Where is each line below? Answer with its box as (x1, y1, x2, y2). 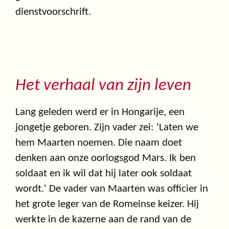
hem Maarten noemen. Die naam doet (15, 138, 182, 149)
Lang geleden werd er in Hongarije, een (15, 107, 185, 118)
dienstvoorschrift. (15, 6, 91, 17)
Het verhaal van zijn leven (15, 77, 191, 95)
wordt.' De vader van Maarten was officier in (15, 184, 208, 195)
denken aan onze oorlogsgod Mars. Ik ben (15, 153, 196, 164)
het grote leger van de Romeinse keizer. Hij (15, 199, 199, 210)
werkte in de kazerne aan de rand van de (15, 214, 191, 225)
